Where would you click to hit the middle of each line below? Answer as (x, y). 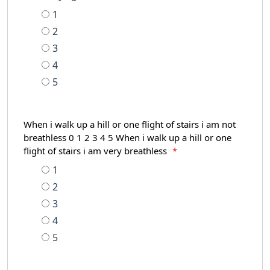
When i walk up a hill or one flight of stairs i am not (130, 124)
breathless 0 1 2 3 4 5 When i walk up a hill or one (127, 138)
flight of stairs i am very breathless (96, 151)
